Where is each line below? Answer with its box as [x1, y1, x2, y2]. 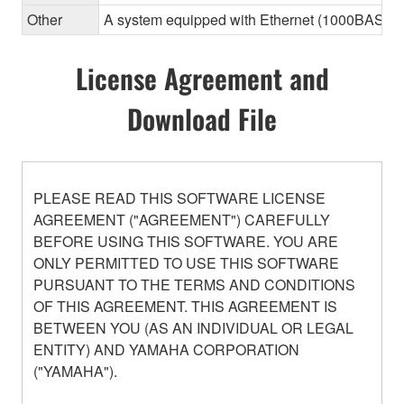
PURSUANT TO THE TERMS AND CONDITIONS [33, 273, 355, 295]
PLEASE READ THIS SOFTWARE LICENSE [33, 187, 326, 208]
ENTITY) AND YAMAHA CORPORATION [33, 338, 299, 360]
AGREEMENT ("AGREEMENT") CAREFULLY [33, 208, 330, 230]
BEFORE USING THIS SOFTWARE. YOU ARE [33, 230, 338, 252]
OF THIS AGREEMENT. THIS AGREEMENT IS [33, 295, 337, 317]
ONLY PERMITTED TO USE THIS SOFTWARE [33, 252, 339, 273]
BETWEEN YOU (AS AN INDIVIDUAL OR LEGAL [33, 317, 353, 338]
